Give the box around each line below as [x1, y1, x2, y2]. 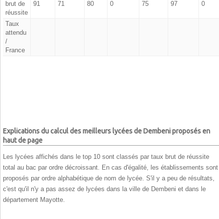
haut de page [3, 136, 43, 145]
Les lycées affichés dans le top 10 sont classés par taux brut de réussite [3, 153, 209, 160]
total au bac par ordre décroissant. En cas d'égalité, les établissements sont [3, 163, 218, 171]
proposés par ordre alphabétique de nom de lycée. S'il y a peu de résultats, [3, 174, 215, 182]
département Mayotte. [3, 196, 65, 203]
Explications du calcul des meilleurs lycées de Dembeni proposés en [3, 127, 210, 135]
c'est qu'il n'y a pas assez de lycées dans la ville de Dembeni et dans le [3, 185, 206, 193]
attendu [5, 28, 26, 36]
